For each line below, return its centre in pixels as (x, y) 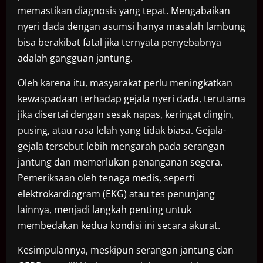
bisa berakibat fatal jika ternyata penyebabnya (119, 43)
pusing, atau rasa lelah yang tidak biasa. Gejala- (122, 131)
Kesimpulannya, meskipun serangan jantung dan (126, 250)
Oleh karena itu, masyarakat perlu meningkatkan (125, 83)
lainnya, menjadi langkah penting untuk (104, 210)
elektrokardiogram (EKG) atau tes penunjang (116, 194)
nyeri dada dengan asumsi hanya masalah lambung (131, 27)
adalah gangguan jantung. (75, 58)
